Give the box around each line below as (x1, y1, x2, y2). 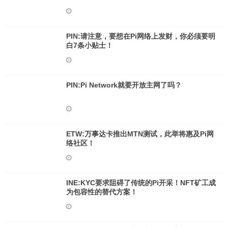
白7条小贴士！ (66, 41, 113, 49)
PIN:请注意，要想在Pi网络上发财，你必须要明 (66, 32, 215, 40)
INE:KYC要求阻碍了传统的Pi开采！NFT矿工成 (66, 179, 216, 187)
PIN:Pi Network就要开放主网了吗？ (66, 81, 182, 89)
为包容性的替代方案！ (66, 188, 137, 196)
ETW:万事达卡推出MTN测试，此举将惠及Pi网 (66, 130, 214, 138)
